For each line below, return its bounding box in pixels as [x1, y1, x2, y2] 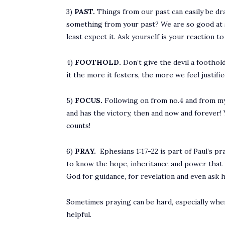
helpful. [66, 209, 91, 219]
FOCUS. [73, 95, 104, 105]
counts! [66, 121, 90, 130]
